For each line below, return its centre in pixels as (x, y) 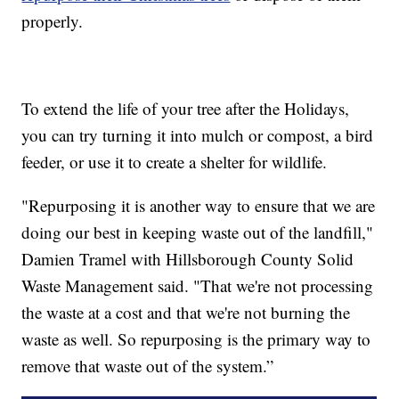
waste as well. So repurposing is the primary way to (196, 339)
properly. (53, 21)
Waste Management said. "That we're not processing (198, 286)
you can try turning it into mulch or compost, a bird (198, 135)
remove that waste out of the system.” (148, 366)
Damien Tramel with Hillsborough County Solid (188, 259)
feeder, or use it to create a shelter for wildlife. (175, 162)
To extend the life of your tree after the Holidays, (186, 109)
